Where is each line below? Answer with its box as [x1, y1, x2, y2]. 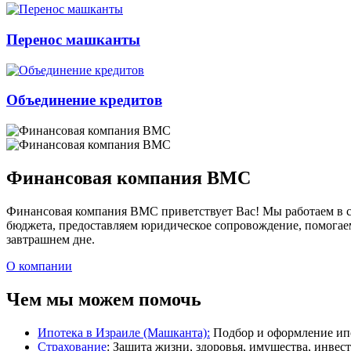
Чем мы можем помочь [6, 288, 201, 309]
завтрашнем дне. [6, 232, 95, 246]
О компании [6, 259, 72, 273]
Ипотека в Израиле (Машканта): [38, 325, 210, 339]
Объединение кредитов [6, 92, 162, 109]
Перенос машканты [6, 31, 140, 48]
